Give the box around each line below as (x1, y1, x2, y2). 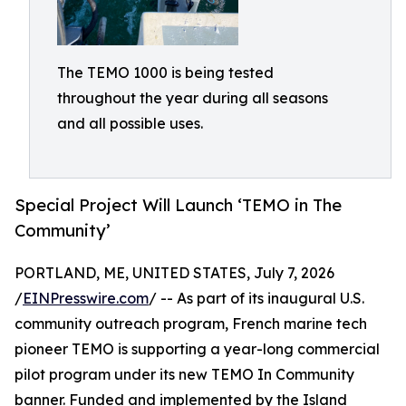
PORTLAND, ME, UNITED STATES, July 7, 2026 (14, 264, 334, 283)
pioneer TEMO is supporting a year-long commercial (14, 340, 380, 359)
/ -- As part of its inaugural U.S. (149, 289, 364, 308)
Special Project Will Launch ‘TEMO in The (14, 195, 342, 216)
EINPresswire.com (23, 289, 149, 308)
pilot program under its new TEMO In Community (14, 365, 354, 384)
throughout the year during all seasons (57, 89, 328, 107)
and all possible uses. (57, 114, 203, 132)
